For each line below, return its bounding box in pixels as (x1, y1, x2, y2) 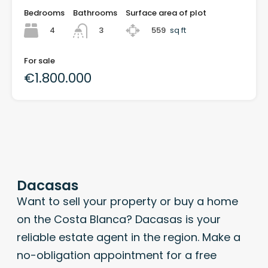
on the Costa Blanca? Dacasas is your (16, 211, 221, 227)
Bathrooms (73, 7, 117, 19)
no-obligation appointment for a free (16, 247, 217, 263)
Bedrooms (24, 7, 65, 19)
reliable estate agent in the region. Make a (16, 229, 240, 245)
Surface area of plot (126, 7, 206, 19)
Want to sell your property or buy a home (16, 193, 238, 209)
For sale (24, 54, 55, 66)
